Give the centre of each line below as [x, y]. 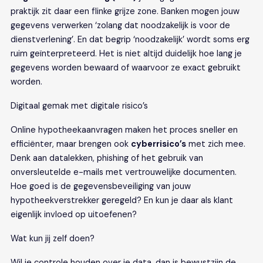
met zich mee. [215, 144]
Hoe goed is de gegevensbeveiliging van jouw [100, 186]
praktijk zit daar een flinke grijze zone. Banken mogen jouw [125, 11]
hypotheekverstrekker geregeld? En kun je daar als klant [122, 200]
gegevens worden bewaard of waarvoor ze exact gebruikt [125, 68]
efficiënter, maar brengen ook [70, 144]
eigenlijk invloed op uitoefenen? [73, 214]
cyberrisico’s [158, 144]
